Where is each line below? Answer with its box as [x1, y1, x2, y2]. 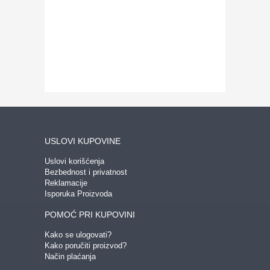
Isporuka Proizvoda [45, 189, 112, 198]
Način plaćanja [45, 252, 96, 261]
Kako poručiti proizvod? [45, 241, 127, 250]
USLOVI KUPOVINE [45, 136, 121, 146]
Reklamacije [45, 178, 87, 187]
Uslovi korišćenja [45, 157, 104, 166]
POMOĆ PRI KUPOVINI [45, 210, 135, 219]
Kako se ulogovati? [45, 230, 111, 239]
